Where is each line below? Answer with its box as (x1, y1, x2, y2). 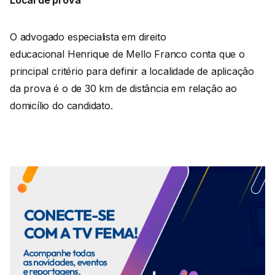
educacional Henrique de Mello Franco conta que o (10, 47, 245, 60)
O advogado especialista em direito (10, 30, 166, 43)
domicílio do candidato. (10, 99, 116, 112)
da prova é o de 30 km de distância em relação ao (10, 82, 237, 95)
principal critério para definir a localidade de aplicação (10, 64, 255, 77)
